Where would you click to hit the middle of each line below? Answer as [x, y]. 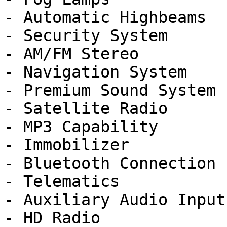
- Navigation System [96, 72]
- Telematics [62, 181]
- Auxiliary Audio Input [115, 200]
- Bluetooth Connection [110, 163]
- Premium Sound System [110, 90]
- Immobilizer [67, 145]
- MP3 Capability [81, 127]
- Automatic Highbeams [105, 17]
